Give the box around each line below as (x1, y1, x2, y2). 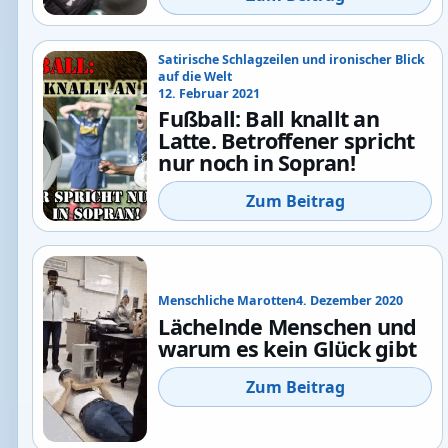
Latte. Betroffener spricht (158, 126, 415, 156)
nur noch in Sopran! (158, 148, 355, 178)
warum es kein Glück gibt (158, 333, 417, 363)
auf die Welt (158, 67, 233, 85)
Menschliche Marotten (158, 292, 297, 310)
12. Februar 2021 (158, 84, 261, 102)
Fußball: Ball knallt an (158, 104, 379, 134)
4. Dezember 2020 (296, 292, 404, 310)
